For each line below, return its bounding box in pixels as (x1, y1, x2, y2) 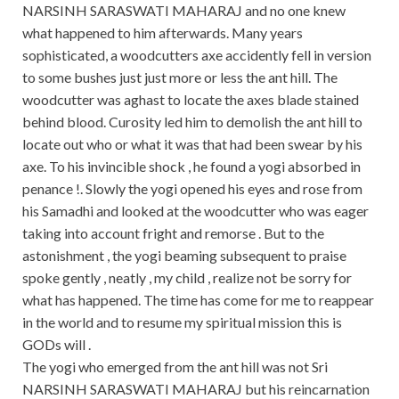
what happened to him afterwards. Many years (22, 24, 303, 42)
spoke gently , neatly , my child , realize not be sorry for (22, 269, 352, 287)
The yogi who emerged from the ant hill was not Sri (22, 358, 328, 376)
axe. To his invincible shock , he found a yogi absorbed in (22, 158, 361, 175)
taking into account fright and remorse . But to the (22, 224, 324, 242)
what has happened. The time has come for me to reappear (22, 291, 374, 309)
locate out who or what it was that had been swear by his (22, 135, 362, 153)
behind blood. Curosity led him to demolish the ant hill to (22, 113, 362, 131)
